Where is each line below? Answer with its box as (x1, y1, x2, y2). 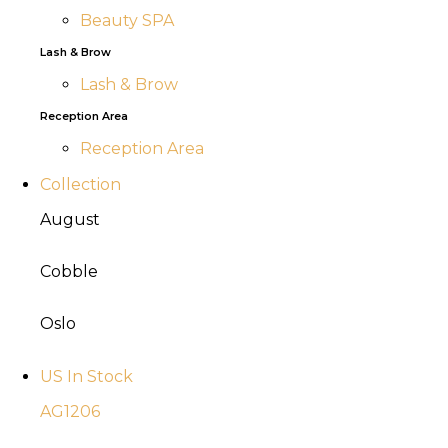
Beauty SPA (80, 11, 174, 30)
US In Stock (40, 367, 133, 386)
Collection (40, 175, 121, 194)
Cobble (40, 262, 98, 281)
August (40, 210, 100, 229)
